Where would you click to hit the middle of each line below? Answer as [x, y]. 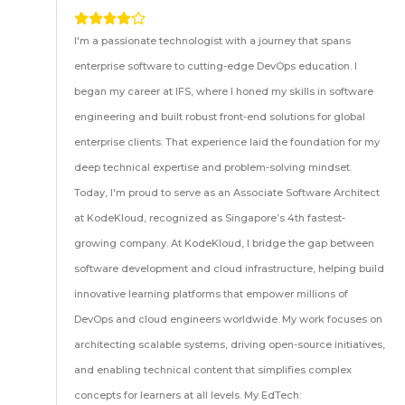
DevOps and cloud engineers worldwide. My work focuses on [229, 319]
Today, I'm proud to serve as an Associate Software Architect [227, 193]
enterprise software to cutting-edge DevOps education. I [216, 66]
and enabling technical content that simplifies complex [213, 370]
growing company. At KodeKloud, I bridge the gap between [225, 243]
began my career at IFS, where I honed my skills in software [224, 91]
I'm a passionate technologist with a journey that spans [213, 41]
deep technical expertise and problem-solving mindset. [213, 167]
